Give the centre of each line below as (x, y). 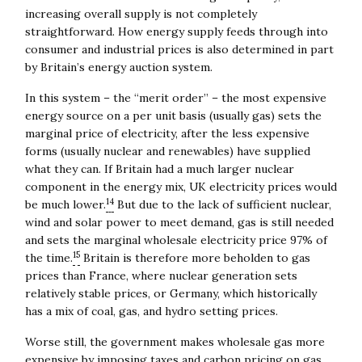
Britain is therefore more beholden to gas (195, 257)
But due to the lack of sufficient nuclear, (222, 204)
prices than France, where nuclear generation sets (161, 275)
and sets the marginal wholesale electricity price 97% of (176, 240)
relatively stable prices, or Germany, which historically (170, 293)
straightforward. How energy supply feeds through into (176, 31)
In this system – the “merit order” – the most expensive (175, 97)
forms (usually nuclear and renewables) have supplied (167, 151)
